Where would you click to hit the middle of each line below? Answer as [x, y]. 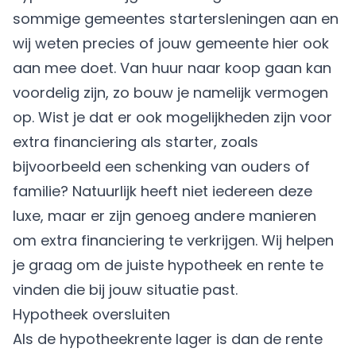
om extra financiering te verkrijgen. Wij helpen [173, 240]
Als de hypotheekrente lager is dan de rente [168, 339]
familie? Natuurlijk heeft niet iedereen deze [163, 191]
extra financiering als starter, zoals [135, 141]
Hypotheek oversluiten [91, 314]
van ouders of [258, 166]
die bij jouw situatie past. [149, 289]
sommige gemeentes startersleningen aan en [176, 18]
